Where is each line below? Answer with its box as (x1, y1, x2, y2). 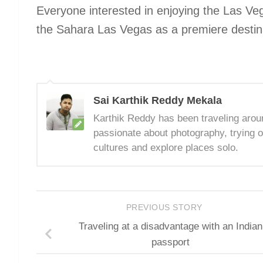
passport (151, 236, 190, 248)
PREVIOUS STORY (126, 203, 205, 212)
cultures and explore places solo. (93, 142, 238, 154)
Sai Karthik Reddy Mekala (93, 95, 222, 107)
